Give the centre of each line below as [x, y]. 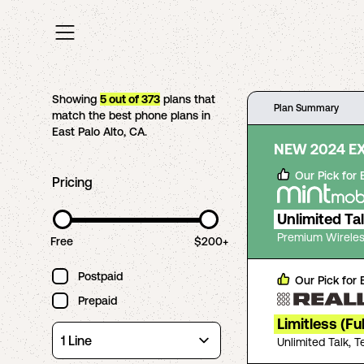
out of [124, 99]
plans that [188, 99]
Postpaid [100, 276]
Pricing [72, 182]
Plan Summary [306, 108]
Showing [76, 99]
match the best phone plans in [131, 115]
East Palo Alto [88, 132]
